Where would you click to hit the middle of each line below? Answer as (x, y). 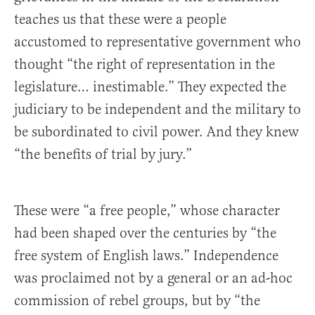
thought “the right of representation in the (144, 65)
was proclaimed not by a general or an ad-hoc (153, 278)
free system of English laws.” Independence (146, 256)
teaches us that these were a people (120, 20)
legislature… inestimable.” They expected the (150, 87)
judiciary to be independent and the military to (157, 110)
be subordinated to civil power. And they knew (156, 132)
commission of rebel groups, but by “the (137, 301)
